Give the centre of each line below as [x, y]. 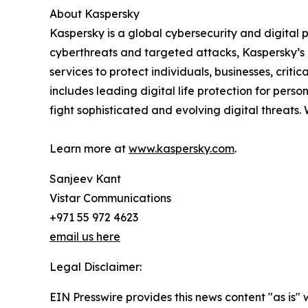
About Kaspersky [95, 14]
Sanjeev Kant [85, 179]
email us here [85, 236]
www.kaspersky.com [181, 148]
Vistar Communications [110, 198]
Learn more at [89, 148]
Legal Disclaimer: [96, 267]
